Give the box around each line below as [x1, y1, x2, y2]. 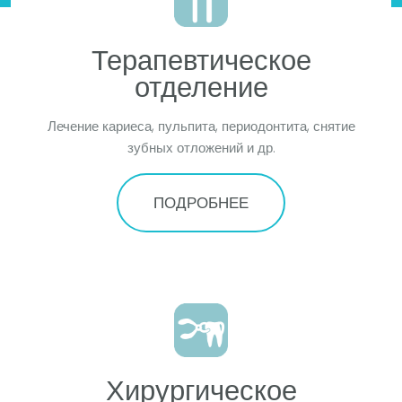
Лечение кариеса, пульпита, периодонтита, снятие [47, 117, 355, 136]
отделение [134, 68, 268, 108]
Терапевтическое [91, 41, 311, 81]
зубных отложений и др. [127, 138, 275, 158]
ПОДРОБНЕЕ [153, 191, 249, 214]
